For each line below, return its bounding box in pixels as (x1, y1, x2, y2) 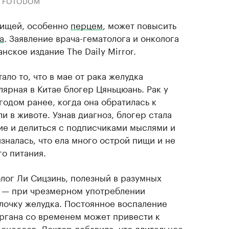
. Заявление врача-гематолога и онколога (4, 31, 179, 44)
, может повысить (103, 18, 176, 31)
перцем (71, 18, 103, 31)
